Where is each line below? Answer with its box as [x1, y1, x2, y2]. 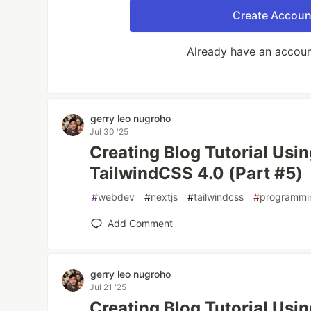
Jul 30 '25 [90, 126, 129, 137]
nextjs [151, 191, 178, 203]
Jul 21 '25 [90, 282, 127, 292]
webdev [98, 191, 135, 203]
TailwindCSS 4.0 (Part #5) [90, 163, 303, 183]
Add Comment [108, 217, 174, 229]
